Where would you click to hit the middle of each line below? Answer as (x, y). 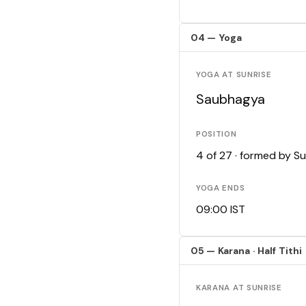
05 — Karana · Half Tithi (247, 251)
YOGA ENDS (221, 189)
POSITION (217, 135)
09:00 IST (221, 210)
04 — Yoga (217, 38)
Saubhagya (231, 99)
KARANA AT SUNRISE (239, 288)
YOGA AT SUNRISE (234, 75)
